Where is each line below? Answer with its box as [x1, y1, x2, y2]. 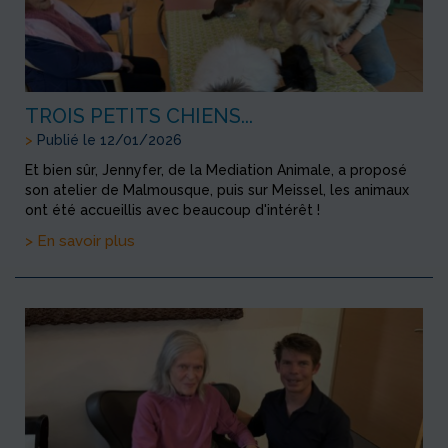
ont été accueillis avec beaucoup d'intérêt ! [25, 202, 320, 219]
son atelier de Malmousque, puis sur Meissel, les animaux [25, 182, 409, 199]
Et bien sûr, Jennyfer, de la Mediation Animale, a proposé [25, 162, 407, 179]
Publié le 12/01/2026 [33, 132, 182, 149]
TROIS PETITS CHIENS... [25, 104, 253, 129]
